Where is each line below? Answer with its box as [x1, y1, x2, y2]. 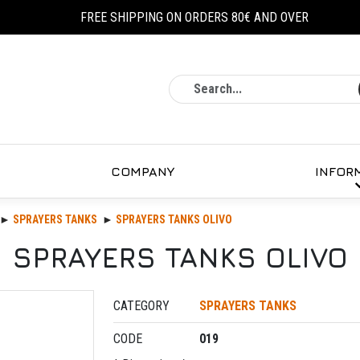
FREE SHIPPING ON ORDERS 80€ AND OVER [80, 9, 309, 25]
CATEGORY [113, 298, 170, 314]
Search [288, 76, 324, 91]
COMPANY [110, 164, 174, 178]
